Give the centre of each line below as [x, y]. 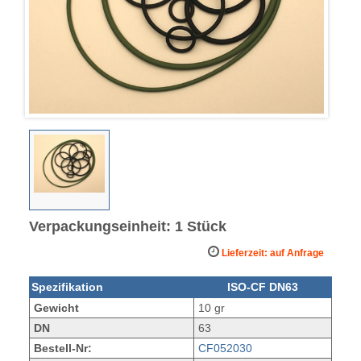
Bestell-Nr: [62, 348]
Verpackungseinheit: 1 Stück [127, 226]
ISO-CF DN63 [262, 286]
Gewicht [56, 307]
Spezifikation [67, 286]
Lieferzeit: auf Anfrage [272, 253]
